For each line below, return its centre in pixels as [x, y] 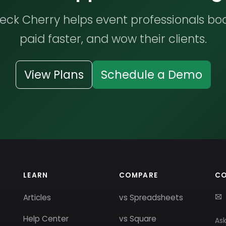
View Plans [54, 75]
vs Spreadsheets [151, 197]
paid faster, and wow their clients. [113, 39]
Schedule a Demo [151, 75]
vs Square [138, 219]
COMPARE [139, 175]
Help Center [46, 219]
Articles [37, 197]
